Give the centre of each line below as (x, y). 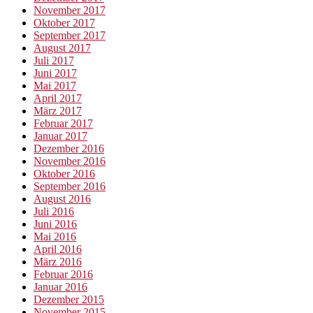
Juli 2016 (54, 212)
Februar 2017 (63, 124)
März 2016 (58, 262)
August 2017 (62, 48)
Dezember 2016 (69, 149)
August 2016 (62, 199)
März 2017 (58, 111)
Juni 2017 (55, 73)
